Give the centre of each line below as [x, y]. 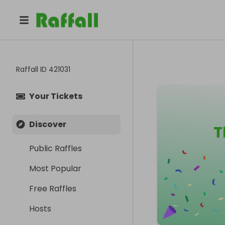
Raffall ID [32, 69]
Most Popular [55, 168]
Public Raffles [55, 148]
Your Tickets [56, 96]
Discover [48, 124]
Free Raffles [53, 189]
